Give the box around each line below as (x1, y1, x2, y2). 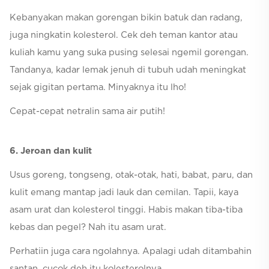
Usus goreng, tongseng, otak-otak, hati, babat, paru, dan (10, 171, 253, 180)
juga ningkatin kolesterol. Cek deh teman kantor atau (10, 31, 238, 40)
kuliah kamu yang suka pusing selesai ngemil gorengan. (10, 48, 249, 58)
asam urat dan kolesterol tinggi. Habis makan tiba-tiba (10, 205, 243, 215)
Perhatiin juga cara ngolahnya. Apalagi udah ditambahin (10, 246, 252, 256)
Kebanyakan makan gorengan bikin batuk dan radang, (10, 13, 243, 23)
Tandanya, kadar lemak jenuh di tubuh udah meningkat (10, 65, 246, 75)
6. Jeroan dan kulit (10, 147, 92, 156)
